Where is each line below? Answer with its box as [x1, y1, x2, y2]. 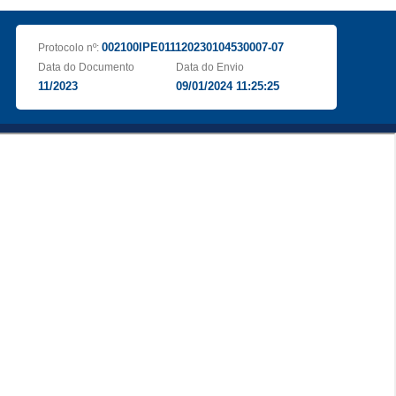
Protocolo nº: [37, 42, 102, 54]
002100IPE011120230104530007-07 [101, 41, 284, 54]
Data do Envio [176, 61, 245, 73]
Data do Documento [37, 61, 134, 73]
